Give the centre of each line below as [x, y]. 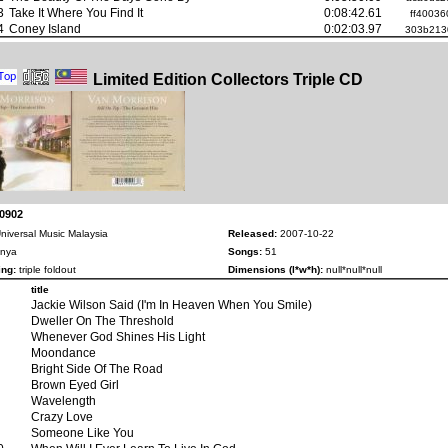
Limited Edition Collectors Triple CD [228, 78]
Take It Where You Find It [76, 12]
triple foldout [46, 269]
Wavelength [63, 400]
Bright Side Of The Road [97, 368]
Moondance [63, 352]
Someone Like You [82, 432]
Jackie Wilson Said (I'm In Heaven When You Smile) [171, 304]
